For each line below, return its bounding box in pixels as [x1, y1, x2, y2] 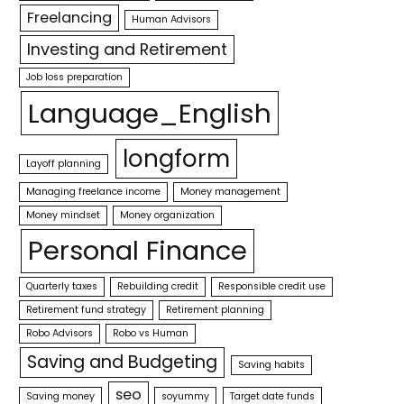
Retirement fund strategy [26, 303, 147, 317]
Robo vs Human [113, 326, 189, 340]
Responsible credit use [218, 280, 326, 293]
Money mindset [26, 208, 101, 222]
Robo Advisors [26, 326, 94, 340]
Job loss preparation [26, 70, 124, 84]
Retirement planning [166, 303, 265, 317]
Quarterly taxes [26, 280, 98, 293]
